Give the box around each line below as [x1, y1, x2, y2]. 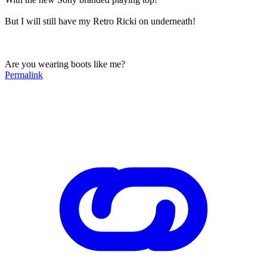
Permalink [5, 69, 43, 80]
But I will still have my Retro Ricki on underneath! [5, 15, 195, 26]
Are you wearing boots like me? [5, 58, 125, 69]
